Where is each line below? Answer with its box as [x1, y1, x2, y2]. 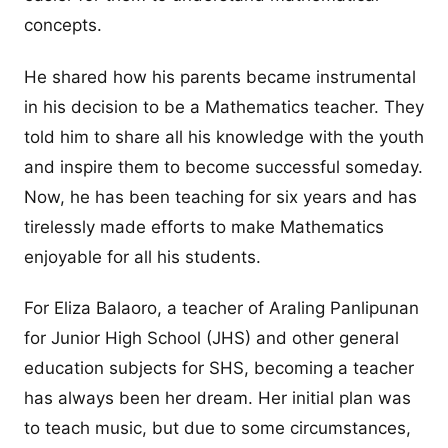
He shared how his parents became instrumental [24, 66, 416, 87]
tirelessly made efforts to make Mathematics [24, 216, 384, 237]
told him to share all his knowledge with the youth [24, 126, 424, 147]
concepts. [24, 15, 102, 36]
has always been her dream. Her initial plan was [24, 387, 411, 408]
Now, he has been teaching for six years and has [24, 186, 417, 207]
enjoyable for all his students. [24, 246, 266, 267]
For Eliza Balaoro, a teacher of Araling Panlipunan [24, 297, 419, 318]
